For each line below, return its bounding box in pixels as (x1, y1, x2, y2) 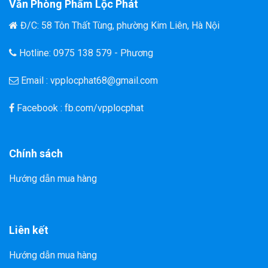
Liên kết (9, 224, 48, 237)
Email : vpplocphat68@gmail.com (19, 74, 158, 86)
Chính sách (9, 147, 63, 160)
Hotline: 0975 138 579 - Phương (17, 47, 153, 59)
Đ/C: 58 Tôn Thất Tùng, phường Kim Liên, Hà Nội (20, 20, 220, 32)
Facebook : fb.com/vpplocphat (14, 102, 144, 114)
